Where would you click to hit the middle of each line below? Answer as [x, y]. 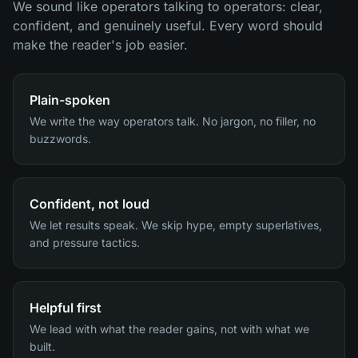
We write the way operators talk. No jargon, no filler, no [173, 121]
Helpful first [66, 308]
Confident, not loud [89, 204]
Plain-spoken [70, 100]
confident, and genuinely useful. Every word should [168, 26]
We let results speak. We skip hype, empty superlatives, [176, 225]
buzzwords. [60, 139]
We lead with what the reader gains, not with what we [169, 329]
